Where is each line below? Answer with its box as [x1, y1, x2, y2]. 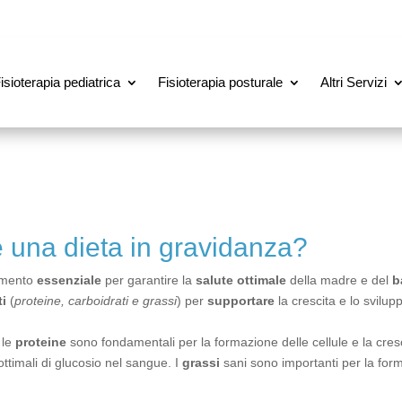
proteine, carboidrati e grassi [14, 293, 177, 308]
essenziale [37, 273, 101, 287]
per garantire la [101, 273, 196, 287]
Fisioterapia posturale [158, 74, 283, 90]
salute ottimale [196, 273, 286, 287]
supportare [207, 293, 275, 308]
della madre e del [286, 273, 392, 287]
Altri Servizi [320, 74, 387, 90]
